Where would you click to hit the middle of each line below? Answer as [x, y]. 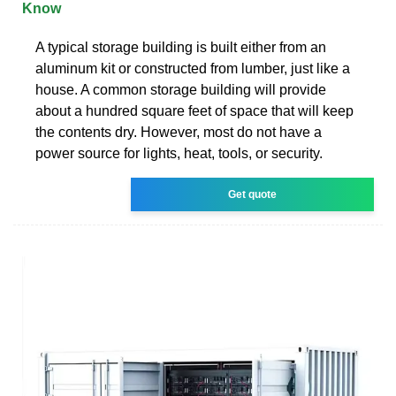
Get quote [253, 194]
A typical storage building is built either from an [181, 47]
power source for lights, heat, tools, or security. [179, 153]
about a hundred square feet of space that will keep [194, 110]
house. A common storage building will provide [181, 89]
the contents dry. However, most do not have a [179, 132]
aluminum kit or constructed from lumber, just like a [193, 68]
